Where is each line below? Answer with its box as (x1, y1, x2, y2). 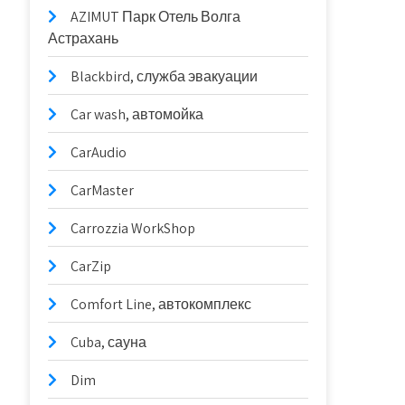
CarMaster (71, 181, 135, 200)
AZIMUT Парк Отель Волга (71, 7, 241, 26)
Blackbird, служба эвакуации (71, 67, 259, 86)
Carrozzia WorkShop (71, 219, 196, 238)
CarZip (71, 257, 112, 276)
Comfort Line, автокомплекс (71, 295, 252, 314)
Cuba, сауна (71, 333, 147, 352)
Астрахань (48, 29, 119, 48)
